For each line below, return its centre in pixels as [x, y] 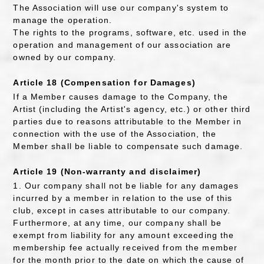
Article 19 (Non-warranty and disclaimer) [107, 172]
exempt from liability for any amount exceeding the [124, 235]
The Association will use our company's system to [121, 7]
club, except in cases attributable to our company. [122, 210]
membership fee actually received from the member [126, 247]
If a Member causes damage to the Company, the [121, 96]
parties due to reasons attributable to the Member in [127, 121]
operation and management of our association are [122, 44]
